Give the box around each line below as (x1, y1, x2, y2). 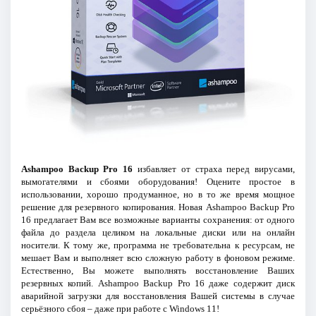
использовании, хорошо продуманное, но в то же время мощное (20, 188, 296, 200)
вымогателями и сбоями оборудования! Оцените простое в (20, 176, 296, 187)
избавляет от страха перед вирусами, (133, 163, 296, 174)
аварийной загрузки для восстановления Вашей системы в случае (20, 290, 296, 301)
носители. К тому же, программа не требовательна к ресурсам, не (20, 239, 296, 250)
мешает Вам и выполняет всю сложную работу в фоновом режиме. (20, 252, 296, 263)
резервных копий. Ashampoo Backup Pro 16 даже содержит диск (20, 277, 296, 288)
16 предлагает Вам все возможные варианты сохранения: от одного (20, 214, 296, 225)
